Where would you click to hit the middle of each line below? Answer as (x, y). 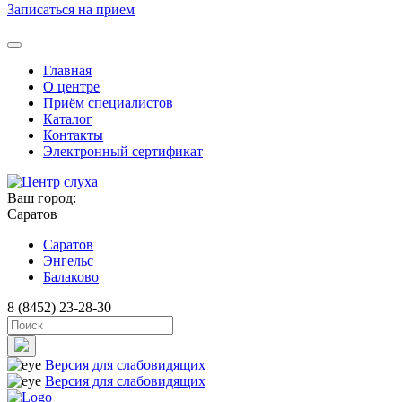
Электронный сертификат (123, 151)
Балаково (71, 276)
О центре (71, 86)
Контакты (73, 135)
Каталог (68, 118)
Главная (67, 70)
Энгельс (68, 260)
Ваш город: (42, 197)
